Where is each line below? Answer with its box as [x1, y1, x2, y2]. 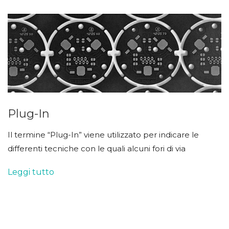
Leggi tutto [8, 167, 54, 177]
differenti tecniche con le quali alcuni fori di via [8, 143, 186, 153]
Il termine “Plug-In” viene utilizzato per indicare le [8, 129, 199, 140]
